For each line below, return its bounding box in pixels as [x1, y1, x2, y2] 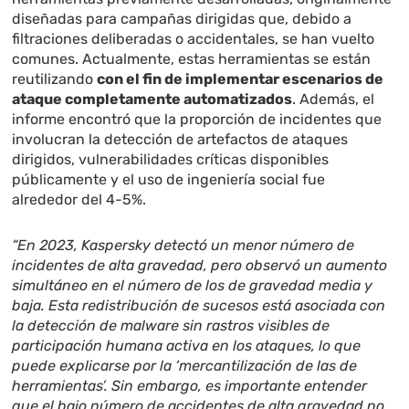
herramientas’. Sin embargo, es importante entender [12, 377, 368, 395]
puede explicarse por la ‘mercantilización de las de [12, 357, 358, 375]
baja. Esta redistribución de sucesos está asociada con [12, 297, 386, 315]
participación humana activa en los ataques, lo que [12, 337, 362, 355]
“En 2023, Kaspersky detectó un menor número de [12, 236, 355, 255]
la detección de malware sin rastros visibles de [12, 317, 330, 335]
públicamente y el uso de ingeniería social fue [12, 171, 326, 189]
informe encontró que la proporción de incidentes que [12, 110, 383, 129]
